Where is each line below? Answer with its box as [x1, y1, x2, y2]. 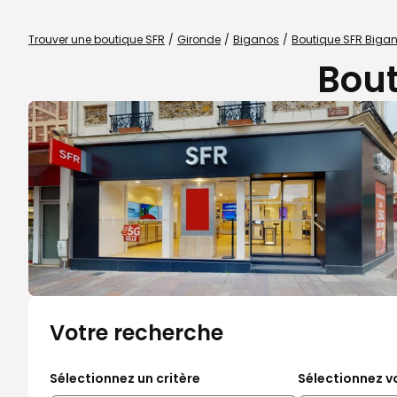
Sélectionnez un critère [50, 370, 200, 387]
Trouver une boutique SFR [28, 32, 165, 47]
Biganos [233, 32, 279, 47]
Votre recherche [50, 318, 223, 347]
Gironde [177, 32, 221, 47]
